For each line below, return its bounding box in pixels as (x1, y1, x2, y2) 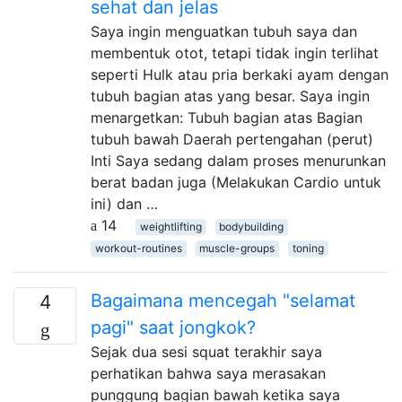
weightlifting (139, 219, 202, 233)
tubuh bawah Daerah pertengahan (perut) (91, 129, 373, 148)
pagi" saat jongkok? (91, 316, 256, 338)
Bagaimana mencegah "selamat (91, 289, 355, 311)
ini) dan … (91, 194, 158, 213)
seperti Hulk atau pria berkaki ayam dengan (91, 65, 389, 83)
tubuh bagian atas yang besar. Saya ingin (91, 86, 370, 105)
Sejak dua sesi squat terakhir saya (91, 342, 322, 361)
